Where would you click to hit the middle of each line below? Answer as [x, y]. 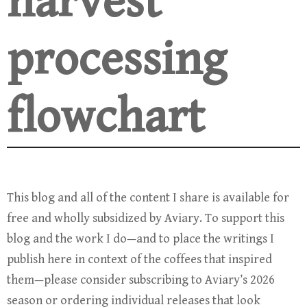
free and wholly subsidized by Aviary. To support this [146, 219]
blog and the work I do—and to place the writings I [140, 239]
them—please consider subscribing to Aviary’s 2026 [141, 280]
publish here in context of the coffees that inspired [139, 260]
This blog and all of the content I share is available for [148, 198]
